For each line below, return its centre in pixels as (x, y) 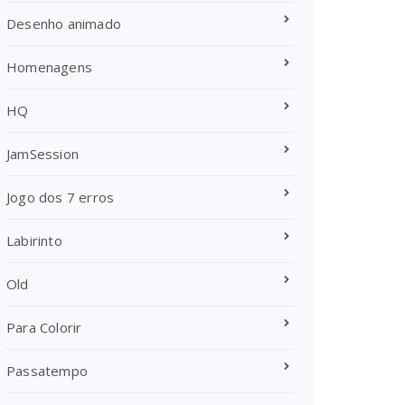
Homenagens (49, 67)
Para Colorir (44, 327)
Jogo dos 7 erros (61, 197)
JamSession (42, 154)
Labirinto (34, 240)
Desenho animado (64, 24)
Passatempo (47, 371)
